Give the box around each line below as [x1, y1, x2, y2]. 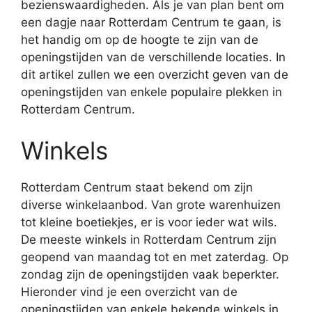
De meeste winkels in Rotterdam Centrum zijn [21, 233, 276, 247]
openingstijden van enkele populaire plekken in [21, 84, 282, 99]
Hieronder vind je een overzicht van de [21, 285, 237, 299]
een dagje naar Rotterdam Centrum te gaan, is [21, 15, 281, 29]
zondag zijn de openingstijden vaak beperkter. [21, 267, 279, 281]
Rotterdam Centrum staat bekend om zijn [21, 180, 253, 194]
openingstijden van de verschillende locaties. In [21, 49, 286, 64]
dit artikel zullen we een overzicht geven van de [21, 67, 288, 81]
